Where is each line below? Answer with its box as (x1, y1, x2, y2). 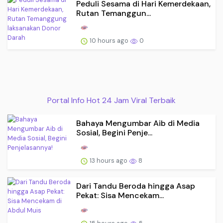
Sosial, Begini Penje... (76, 127, 152, 138)
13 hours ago (88, 156, 129, 165)
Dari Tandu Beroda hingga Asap (76, 181, 195, 191)
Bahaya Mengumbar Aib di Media (76, 118, 200, 129)
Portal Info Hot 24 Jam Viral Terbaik (47, 95, 176, 106)
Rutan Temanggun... (76, 7, 151, 18)
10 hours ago (88, 36, 130, 45)
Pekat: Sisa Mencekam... (76, 190, 164, 201)
